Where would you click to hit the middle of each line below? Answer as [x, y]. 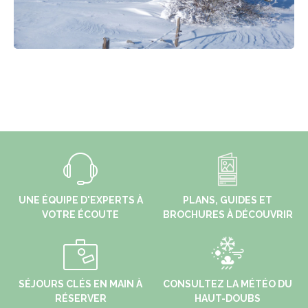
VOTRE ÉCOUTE [80, 214]
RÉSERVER [80, 298]
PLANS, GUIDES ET [228, 200]
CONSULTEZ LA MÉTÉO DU [228, 284]
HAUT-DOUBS [228, 298]
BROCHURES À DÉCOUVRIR [228, 214]
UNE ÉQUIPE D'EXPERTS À [80, 200]
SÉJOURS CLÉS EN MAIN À [80, 284]
